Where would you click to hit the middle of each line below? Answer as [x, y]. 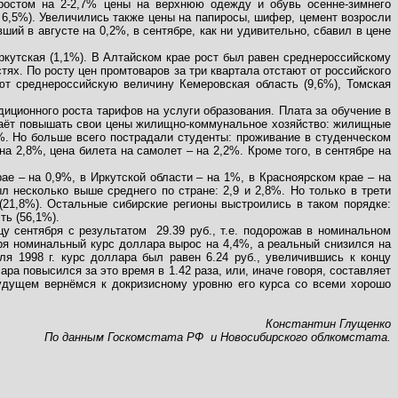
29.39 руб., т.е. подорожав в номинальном [274, 231]
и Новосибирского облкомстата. [301, 337]
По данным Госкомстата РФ [124, 337]
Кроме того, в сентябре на [317, 151]
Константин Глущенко [328, 324]
